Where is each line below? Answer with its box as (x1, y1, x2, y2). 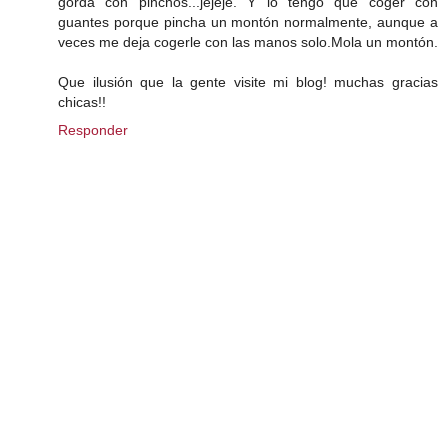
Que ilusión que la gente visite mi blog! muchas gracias (58, 74, 438, 91)
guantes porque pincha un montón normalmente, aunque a (58, 14, 438, 31)
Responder (58, 122, 128, 139)
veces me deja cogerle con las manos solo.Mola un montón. (58, 34, 438, 51)
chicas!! (58, 94, 106, 111)
